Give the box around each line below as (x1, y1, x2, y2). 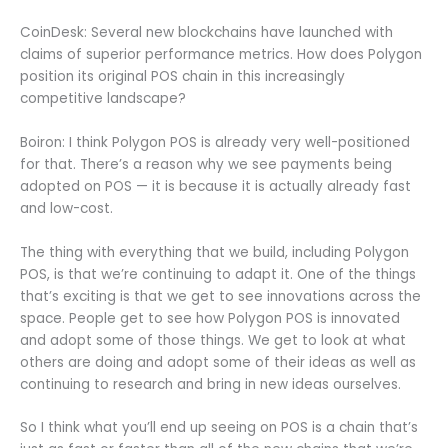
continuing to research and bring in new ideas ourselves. (20, 374, 401, 394)
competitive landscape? (20, 88, 186, 108)
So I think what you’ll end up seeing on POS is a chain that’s (20, 418, 418, 438)
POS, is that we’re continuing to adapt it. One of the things (20, 264, 416, 284)
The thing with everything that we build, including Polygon (20, 242, 409, 262)
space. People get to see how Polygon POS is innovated (20, 308, 400, 328)
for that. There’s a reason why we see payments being (20, 154, 392, 174)
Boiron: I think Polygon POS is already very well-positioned (20, 132, 410, 152)
